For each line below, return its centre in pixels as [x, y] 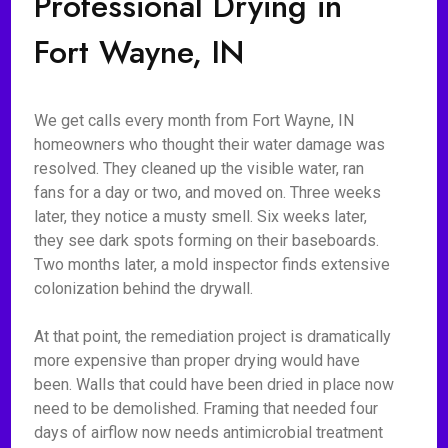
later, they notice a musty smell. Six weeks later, [201, 216]
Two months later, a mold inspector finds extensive [212, 264]
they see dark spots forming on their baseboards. [207, 240]
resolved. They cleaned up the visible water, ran [199, 168]
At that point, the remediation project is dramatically [213, 336]
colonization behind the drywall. [144, 288]
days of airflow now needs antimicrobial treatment [209, 432]
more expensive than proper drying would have [197, 360]
